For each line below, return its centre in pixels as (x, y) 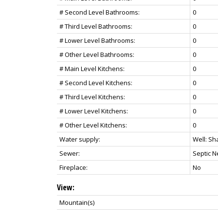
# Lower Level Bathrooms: (97, 40)
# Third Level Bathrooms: (96, 26)
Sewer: (70, 153)
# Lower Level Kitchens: (94, 111)
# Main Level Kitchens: (92, 68)
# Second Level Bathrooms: (100, 12)
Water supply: (80, 139)
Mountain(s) (77, 202)
